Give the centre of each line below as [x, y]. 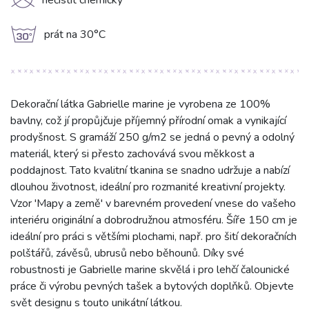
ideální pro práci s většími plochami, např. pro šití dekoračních [153, 237]
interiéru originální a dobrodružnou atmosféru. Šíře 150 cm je [154, 220]
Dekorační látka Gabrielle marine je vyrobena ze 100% [140, 104]
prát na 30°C [75, 35]
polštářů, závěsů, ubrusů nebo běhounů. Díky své [127, 253]
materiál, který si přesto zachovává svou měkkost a [132, 154]
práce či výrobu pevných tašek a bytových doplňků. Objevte [152, 287]
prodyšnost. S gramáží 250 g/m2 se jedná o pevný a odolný [152, 138]
